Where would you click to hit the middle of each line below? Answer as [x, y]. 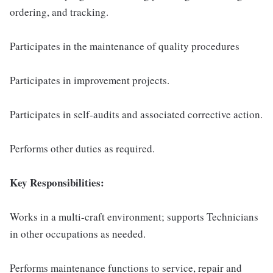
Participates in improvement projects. [90, 80]
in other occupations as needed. [78, 234]
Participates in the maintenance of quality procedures [125, 46]
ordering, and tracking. [59, 12]
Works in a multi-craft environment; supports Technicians [134, 217]
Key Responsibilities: [57, 183]
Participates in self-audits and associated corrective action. [136, 114]
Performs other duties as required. [82, 148]
